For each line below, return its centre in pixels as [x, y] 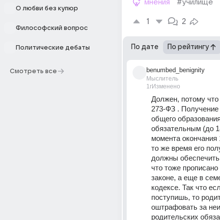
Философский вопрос [52, 28]
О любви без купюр [47, 8]
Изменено [166, 86]
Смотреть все [33, 71]
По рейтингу [188, 47]
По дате [145, 47]
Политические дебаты [53, 48]
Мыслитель [162, 79]
